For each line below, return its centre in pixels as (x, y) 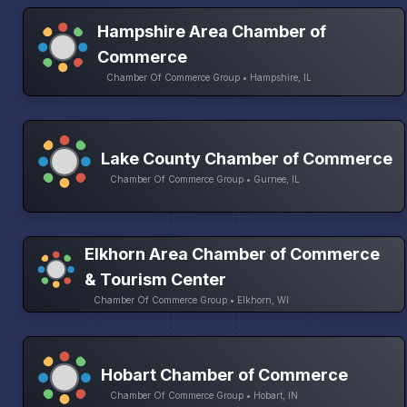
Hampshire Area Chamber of (211, 31)
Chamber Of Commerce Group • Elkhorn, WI (192, 299)
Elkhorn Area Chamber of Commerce (233, 253)
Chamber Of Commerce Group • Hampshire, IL (208, 77)
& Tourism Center (156, 279)
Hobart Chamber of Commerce (224, 375)
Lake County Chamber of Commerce (247, 158)
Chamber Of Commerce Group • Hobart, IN (204, 396)
